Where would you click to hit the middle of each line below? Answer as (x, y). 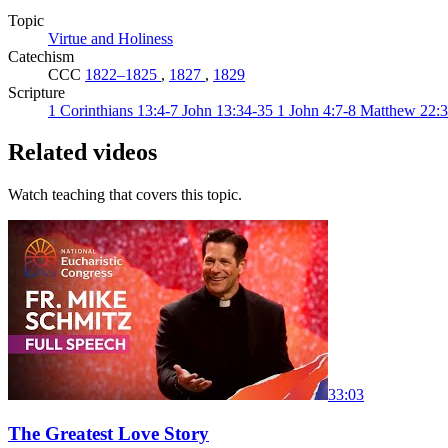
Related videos (82, 152)
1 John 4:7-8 (318, 110)
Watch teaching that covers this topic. (125, 195)
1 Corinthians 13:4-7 (115, 110)
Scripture (36, 92)
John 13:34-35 (229, 110)
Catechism (41, 56)
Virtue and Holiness (110, 38)
